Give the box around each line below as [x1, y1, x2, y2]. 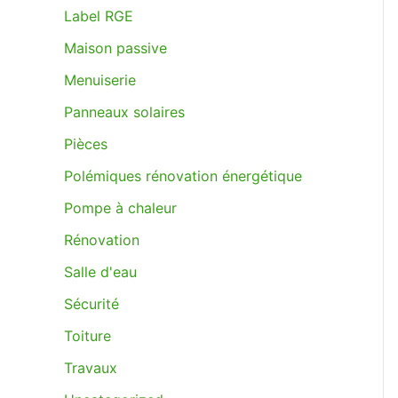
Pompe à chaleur [64, 199, 177, 217]
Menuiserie [64, 71, 136, 89]
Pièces [64, 135, 107, 153]
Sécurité [64, 295, 119, 313]
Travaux [64, 359, 117, 377]
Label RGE [64, 7, 133, 25]
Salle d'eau [64, 263, 137, 281]
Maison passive [64, 39, 167, 57]
